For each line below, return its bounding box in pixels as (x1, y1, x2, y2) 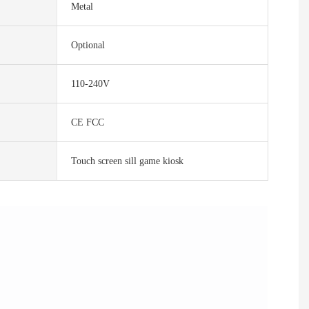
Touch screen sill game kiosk (70, 156, 183, 167)
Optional (70, 40, 105, 51)
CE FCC (70, 117, 104, 128)
